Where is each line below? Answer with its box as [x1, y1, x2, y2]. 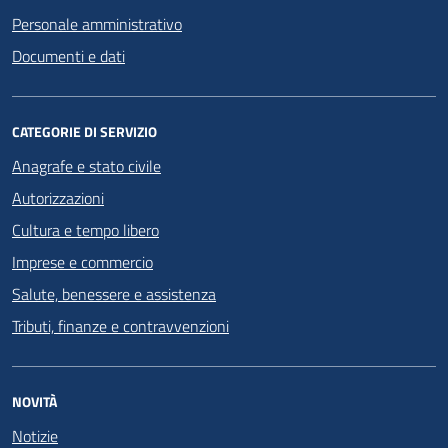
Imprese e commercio [12, 250, 153, 275]
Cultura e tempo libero [12, 218, 159, 243]
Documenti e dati [12, 44, 125, 69]
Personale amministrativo [12, 12, 182, 37]
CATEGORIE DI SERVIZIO [12, 121, 157, 143]
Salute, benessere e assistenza [12, 282, 216, 307]
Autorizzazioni [12, 186, 104, 211]
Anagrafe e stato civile [12, 154, 161, 179]
